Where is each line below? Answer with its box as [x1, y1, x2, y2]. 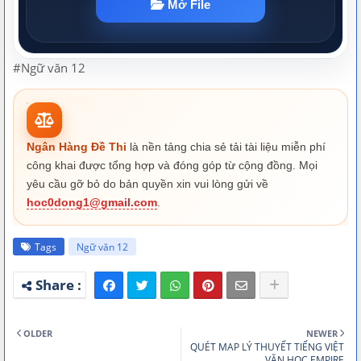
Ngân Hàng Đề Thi [27, 139, 127, 153]
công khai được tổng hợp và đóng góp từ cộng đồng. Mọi [27, 158, 317, 172]
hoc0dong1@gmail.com [27, 195, 157, 209]
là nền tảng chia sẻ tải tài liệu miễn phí [127, 139, 326, 153]
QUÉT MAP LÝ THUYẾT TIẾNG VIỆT [190, 339, 344, 354]
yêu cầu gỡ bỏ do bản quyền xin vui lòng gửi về [27, 176, 268, 190]
